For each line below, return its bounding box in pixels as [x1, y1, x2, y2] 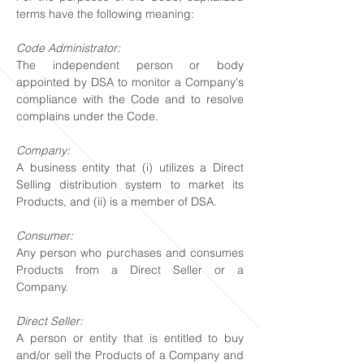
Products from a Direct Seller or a [16, 262, 244, 277]
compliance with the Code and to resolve [16, 92, 244, 106]
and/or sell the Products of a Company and [16, 348, 244, 362]
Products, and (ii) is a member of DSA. [16, 194, 217, 209]
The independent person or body [16, 58, 244, 72]
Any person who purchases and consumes [16, 245, 244, 260]
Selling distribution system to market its [16, 177, 244, 192]
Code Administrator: [16, 41, 120, 55]
